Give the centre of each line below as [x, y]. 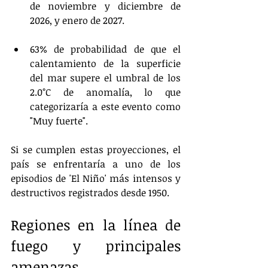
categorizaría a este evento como [105, 106]
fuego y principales [96, 246]
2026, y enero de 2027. [77, 20]
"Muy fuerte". [59, 121]
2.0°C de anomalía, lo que [105, 92]
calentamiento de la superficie [105, 63]
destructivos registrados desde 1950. [90, 193]
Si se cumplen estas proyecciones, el [96, 150]
